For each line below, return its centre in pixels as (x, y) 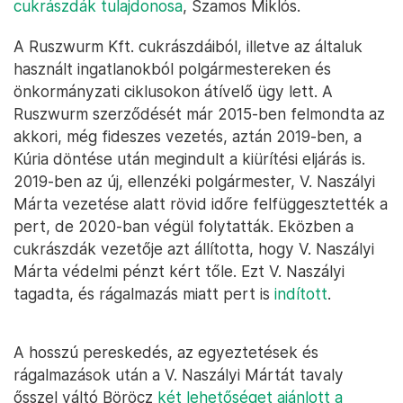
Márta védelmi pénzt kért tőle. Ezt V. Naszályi (179, 271)
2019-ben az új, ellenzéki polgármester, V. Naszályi (194, 181)
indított (301, 294)
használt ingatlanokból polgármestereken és (172, 69)
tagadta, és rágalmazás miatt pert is (144, 294)
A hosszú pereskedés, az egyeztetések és (166, 352)
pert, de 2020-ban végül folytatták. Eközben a (184, 226)
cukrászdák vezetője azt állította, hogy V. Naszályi (194, 249)
